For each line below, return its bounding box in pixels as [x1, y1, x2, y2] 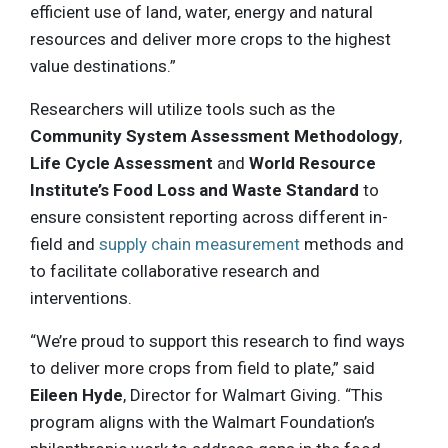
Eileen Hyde [30, 384, 123, 405]
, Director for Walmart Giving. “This [123, 384, 383, 405]
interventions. [30, 287, 132, 308]
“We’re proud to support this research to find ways [30, 330, 405, 351]
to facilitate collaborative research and [30, 260, 320, 281]
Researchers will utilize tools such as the [30, 98, 335, 119]
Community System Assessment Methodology [30, 125, 399, 146]
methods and [300, 233, 404, 254]
